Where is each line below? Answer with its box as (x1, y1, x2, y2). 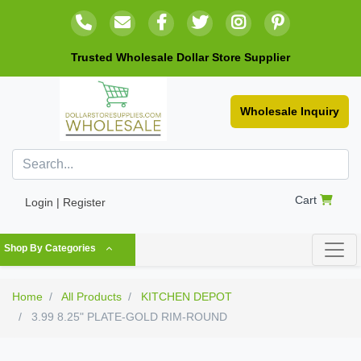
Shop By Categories (4, 243, 96, 255)
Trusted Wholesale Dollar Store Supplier (71, 51, 290, 64)
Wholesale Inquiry (240, 105, 339, 118)
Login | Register (25, 196, 106, 210)
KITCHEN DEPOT (141, 290, 232, 304)
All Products (61, 290, 122, 304)
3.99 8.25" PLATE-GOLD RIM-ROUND (28, 310, 227, 324)
